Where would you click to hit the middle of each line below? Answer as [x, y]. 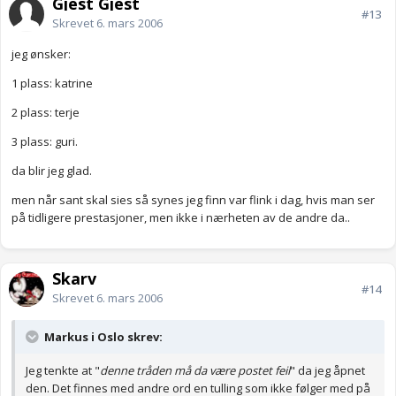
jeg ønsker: [41, 54]
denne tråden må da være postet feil [195, 371]
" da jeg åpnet [327, 371]
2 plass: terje [46, 113]
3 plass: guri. [45, 142]
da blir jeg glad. [52, 171]
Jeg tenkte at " [63, 371]
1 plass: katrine [52, 84]
